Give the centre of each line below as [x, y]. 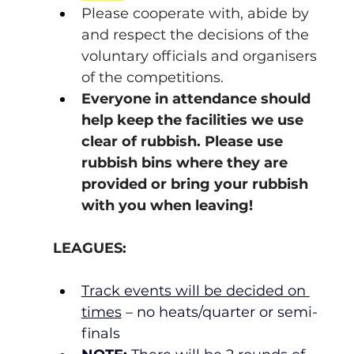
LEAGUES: [89, 248]
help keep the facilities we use [194, 120]
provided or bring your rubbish [196, 184]
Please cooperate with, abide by [197, 13]
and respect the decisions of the [197, 34]
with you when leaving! [167, 205]
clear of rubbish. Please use [184, 141]
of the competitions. [152, 77]
